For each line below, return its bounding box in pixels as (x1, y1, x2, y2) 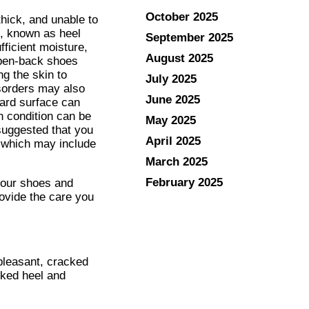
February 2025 (146, 175, 223, 189)
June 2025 (146, 92, 200, 106)
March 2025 (146, 154, 208, 168)
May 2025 (146, 113, 196, 127)
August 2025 (146, 51, 213, 65)
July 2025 (146, 72, 197, 86)
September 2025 (146, 30, 233, 44)
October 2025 (146, 10, 218, 23)
